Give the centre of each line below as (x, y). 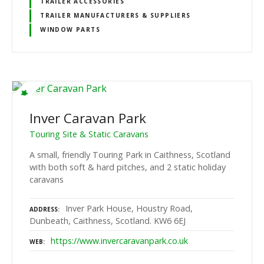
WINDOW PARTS (70, 30)
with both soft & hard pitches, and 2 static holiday (128, 167)
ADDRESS (44, 209)
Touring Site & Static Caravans (89, 134)
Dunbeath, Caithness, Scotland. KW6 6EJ (108, 221)
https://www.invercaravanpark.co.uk (119, 241)
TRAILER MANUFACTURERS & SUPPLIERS (115, 16)
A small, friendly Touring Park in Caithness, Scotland (130, 154)
